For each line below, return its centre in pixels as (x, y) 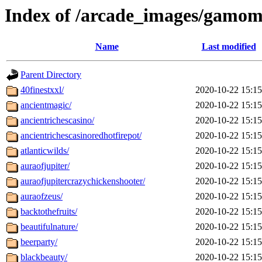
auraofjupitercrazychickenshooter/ (83, 181)
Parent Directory (51, 75)
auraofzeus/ (42, 196)
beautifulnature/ (49, 227)
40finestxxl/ (42, 90)
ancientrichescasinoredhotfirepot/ (81, 136)
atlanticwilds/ (45, 151)
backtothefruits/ (49, 212)
